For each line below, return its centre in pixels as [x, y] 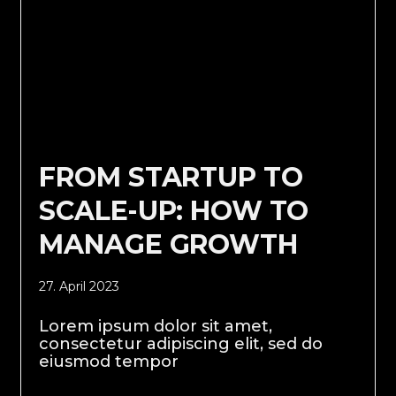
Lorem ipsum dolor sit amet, [156, 326]
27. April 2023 [80, 286]
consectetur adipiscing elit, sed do [181, 343]
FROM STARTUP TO [171, 177]
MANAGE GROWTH [168, 244]
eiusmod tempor [109, 361]
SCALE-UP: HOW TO [174, 210]
